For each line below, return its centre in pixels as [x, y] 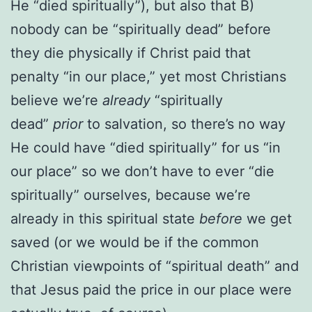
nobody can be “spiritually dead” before [141, 29]
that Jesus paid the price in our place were [151, 289]
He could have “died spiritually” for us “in [146, 147]
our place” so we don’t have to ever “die [142, 171]
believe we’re [56, 100]
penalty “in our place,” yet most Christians [148, 76]
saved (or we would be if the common [135, 242]
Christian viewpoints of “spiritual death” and [155, 266]
